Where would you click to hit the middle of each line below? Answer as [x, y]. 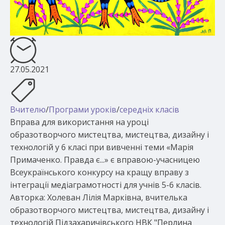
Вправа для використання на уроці [79, 122]
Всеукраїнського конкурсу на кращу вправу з [99, 173]
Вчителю [28, 110]
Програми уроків [83, 110]
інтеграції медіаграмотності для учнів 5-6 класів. [106, 185]
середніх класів [149, 110]
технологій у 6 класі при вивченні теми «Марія [102, 147]
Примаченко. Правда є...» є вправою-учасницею [105, 160]
